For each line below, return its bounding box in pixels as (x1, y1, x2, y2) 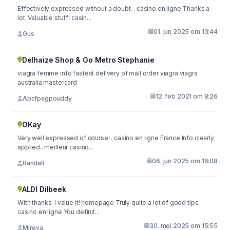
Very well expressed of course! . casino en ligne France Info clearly (17, 133, 214, 142)
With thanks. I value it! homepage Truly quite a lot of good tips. (17, 198, 200, 206)
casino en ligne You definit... (17, 207, 100, 216)
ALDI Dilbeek (22, 184, 66, 194)
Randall (22, 159, 44, 167)
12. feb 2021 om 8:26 (156, 92, 218, 100)
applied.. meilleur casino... (17, 143, 93, 151)
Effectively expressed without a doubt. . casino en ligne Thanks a (17, 4, 137, 12)
